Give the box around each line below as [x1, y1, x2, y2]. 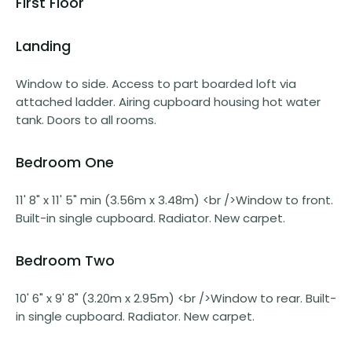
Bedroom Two [16, 250, 115, 270]
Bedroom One [16, 152, 114, 172]
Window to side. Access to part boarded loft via [16, 75, 296, 92]
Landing [16, 35, 71, 56]
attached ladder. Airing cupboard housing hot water [16, 93, 321, 110]
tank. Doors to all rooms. [16, 111, 156, 128]
